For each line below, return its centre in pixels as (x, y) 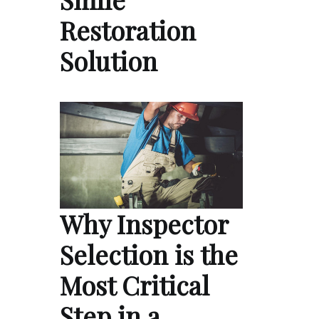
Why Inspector (144, 223)
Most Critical (135, 284)
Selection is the (149, 254)
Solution (109, 61)
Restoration (128, 30)
